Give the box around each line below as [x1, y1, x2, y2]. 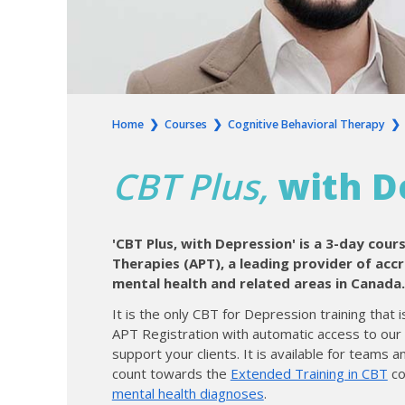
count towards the [111, 364, 231, 383]
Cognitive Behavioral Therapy [227, 117, 385, 133]
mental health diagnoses [111, 384, 264, 403]
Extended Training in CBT [230, 364, 388, 383]
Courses [164, 117, 207, 133]
